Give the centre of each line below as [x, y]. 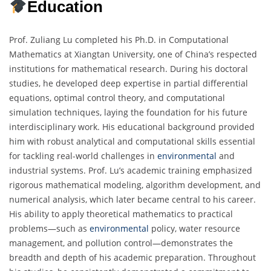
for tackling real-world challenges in [83, 155]
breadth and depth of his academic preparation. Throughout [132, 257]
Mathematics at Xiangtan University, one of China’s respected [133, 54]
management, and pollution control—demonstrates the [121, 243]
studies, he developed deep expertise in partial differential [129, 83]
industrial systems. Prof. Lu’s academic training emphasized [131, 170]
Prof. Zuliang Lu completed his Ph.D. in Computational [119, 39]
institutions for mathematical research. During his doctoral [129, 68]
